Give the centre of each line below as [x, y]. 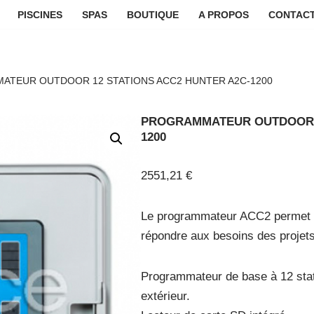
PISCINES [40, 15]
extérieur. [166, 296]
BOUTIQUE [152, 15]
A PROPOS [223, 15]
